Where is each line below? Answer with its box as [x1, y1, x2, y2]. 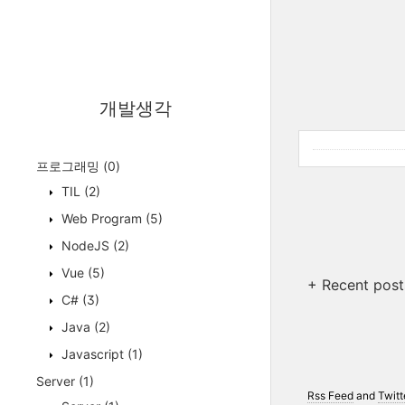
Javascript [58, 346, 127, 362]
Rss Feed [306, 389, 353, 402]
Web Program [58, 211, 146, 226]
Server [36, 373, 79, 389]
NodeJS [58, 238, 113, 253]
